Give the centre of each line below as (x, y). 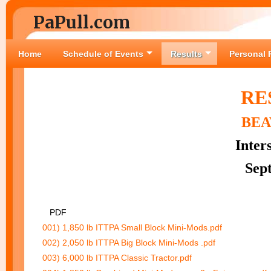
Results (186, 54)
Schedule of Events (103, 54)
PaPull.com (82, 22)
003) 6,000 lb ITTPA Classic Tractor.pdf (117, 258)
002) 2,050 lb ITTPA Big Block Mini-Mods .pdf (129, 243)
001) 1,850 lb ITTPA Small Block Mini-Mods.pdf (132, 227)
